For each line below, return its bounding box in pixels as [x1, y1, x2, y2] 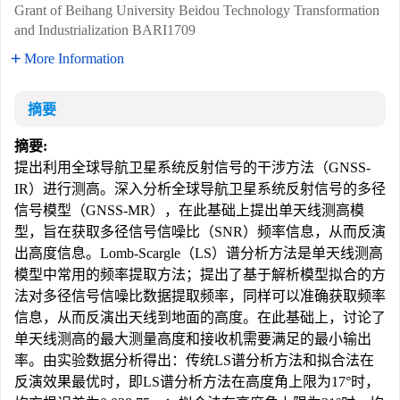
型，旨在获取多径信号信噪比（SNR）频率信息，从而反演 [14, 224, 386, 239]
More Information [24, 51, 124, 66]
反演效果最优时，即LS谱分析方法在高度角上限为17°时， [14, 374, 379, 389]
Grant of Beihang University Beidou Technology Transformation [14, 3, 379, 18]
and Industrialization [14, 22, 129, 37]
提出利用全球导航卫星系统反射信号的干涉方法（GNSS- [14, 160, 371, 175]
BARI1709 [132, 22, 196, 37]
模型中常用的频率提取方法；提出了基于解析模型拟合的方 [14, 267, 386, 282]
